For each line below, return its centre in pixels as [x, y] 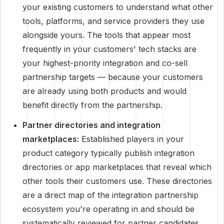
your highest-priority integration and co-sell [105, 63]
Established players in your [131, 139]
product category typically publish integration [108, 153]
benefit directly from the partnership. [92, 105]
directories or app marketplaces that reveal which [117, 167]
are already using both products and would [104, 91]
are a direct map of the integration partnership [110, 195]
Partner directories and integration [91, 125]
